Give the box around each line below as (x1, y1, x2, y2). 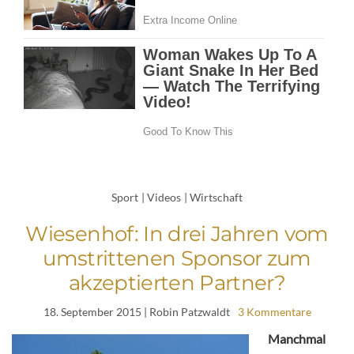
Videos (147, 190, 181, 204)
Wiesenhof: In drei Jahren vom (25, 220, 329, 247)
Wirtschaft (190, 190, 243, 204)
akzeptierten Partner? (68, 269, 286, 296)
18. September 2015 (43, 304, 141, 318)
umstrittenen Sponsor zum (43, 245, 311, 271)
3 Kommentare (237, 304, 311, 318)
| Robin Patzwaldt (141, 304, 230, 318)
